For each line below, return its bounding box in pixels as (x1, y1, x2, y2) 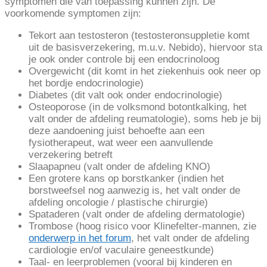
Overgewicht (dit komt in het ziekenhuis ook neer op (29, 66, 260, 77)
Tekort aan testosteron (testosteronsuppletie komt (29, 30, 250, 42)
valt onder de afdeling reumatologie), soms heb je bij (29, 113, 261, 125)
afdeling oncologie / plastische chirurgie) (29, 197, 208, 209)
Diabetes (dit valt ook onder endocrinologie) (29, 89, 222, 101)
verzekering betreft (29, 149, 113, 161)
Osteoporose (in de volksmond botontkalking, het (29, 101, 247, 113)
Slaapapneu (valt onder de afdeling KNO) (29, 161, 210, 173)
